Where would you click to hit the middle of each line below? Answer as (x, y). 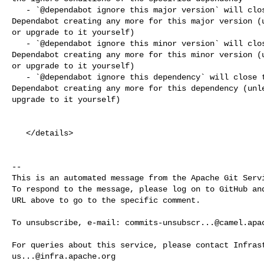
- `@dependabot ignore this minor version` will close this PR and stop (19, 43)
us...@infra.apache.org (64, 256)
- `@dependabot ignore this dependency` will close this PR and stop (19, 77)
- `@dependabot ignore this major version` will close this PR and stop (19, 10)
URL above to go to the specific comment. (106, 200)
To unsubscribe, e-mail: (68, 222)
